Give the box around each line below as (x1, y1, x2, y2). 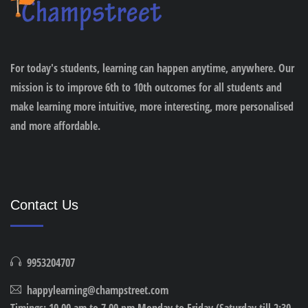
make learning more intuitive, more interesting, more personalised (10, 98, 294, 114)
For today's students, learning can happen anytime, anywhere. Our (10, 60, 294, 76)
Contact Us (10, 197, 78, 212)
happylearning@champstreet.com (27, 282, 168, 298)
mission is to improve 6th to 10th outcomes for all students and (10, 79, 282, 95)
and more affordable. (10, 118, 100, 133)
